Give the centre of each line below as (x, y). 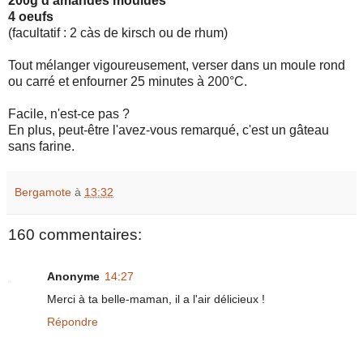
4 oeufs (31, 16)
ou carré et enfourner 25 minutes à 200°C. (128, 81)
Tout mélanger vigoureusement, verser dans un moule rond (177, 65)
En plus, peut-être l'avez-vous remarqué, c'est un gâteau (169, 130)
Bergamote (43, 192)
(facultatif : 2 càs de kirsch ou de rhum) (118, 32)
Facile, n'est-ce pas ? (69, 113)
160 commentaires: (75, 234)
